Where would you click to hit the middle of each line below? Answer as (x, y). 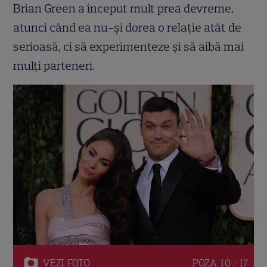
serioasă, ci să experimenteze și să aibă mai (129, 47)
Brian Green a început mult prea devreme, (124, 9)
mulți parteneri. (54, 66)
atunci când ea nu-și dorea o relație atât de (128, 28)
